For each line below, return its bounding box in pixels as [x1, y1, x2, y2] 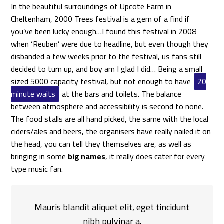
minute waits [11, 86, 56, 101]
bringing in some [11, 148, 68, 164]
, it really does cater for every [105, 148, 205, 164]
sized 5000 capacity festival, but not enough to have [11, 73, 193, 89]
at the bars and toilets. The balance [60, 86, 182, 101]
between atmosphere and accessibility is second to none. [11, 98, 204, 114]
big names [68, 148, 106, 164]
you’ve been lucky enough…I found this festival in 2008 [11, 23, 197, 39]
